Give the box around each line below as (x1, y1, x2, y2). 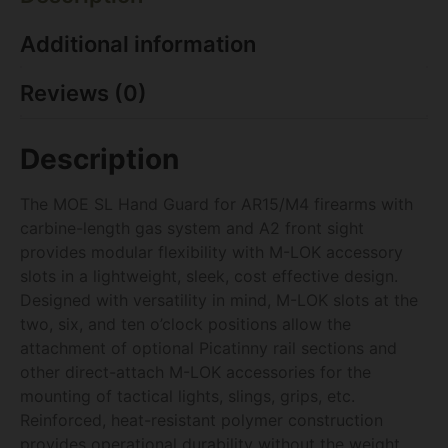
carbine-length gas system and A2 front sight (20, 217, 364, 238)
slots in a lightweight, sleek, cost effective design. (20, 265, 398, 286)
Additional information (20, 30, 256, 57)
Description (20, 141, 179, 176)
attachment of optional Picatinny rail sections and (20, 337, 397, 358)
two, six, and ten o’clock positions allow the (20, 313, 351, 334)
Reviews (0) (20, 79, 147, 106)
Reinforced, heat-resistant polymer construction (20, 409, 383, 430)
